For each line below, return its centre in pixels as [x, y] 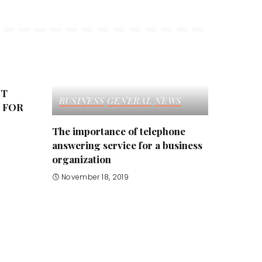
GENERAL [129, 100]
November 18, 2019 [95, 177]
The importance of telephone [118, 131]
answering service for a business [127, 145]
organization [81, 159]
